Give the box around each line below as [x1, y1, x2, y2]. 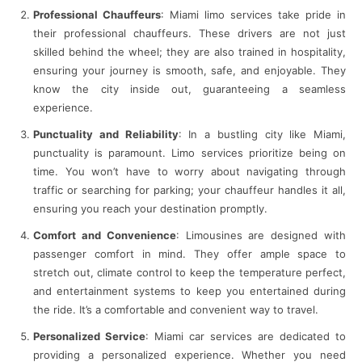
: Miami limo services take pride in [161, 7, 346, 21]
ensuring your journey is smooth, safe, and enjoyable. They [33, 63, 346, 77]
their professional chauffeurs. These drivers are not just [33, 26, 346, 40]
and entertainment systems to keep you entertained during [33, 284, 346, 297]
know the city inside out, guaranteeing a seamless [33, 82, 346, 95]
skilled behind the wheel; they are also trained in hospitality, [33, 44, 346, 58]
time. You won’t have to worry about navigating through [33, 164, 346, 178]
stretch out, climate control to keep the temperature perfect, [33, 265, 346, 279]
